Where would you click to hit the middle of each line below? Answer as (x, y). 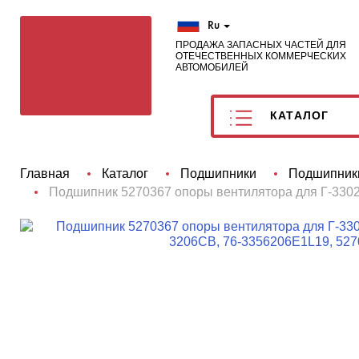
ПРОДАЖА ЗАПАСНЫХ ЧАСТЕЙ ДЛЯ (261, 45)
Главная (45, 173)
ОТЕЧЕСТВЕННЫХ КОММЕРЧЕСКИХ (261, 56)
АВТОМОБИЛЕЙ (212, 67)
